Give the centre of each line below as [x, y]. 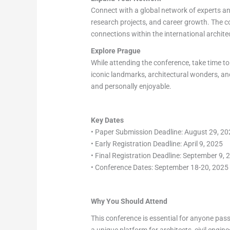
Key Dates [108, 120]
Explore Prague [116, 51]
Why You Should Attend [129, 202]
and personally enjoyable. [131, 87]
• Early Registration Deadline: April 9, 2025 [157, 144]
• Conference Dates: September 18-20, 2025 [160, 168]
